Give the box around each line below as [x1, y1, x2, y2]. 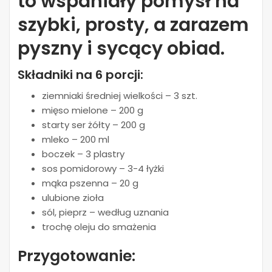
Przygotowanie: [18, 245, 135, 267]
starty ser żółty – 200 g [42, 118, 145, 131]
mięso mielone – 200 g [42, 104, 143, 117]
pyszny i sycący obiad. [18, 36, 225, 61]
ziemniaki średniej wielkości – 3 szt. [42, 89, 197, 102]
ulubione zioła [42, 191, 104, 204]
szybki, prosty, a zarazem [18, 12, 249, 38]
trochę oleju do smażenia [42, 220, 156, 233]
